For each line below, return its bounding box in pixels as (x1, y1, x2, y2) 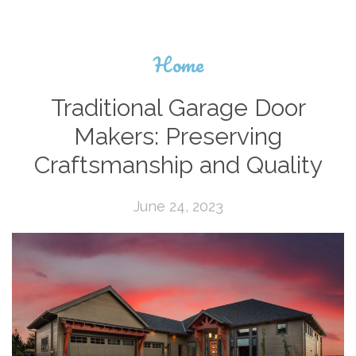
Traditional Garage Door (50, 94, 306, 122)
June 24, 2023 (133, 198, 223, 215)
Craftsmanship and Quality (33, 151, 323, 180)
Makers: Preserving (74, 122, 282, 151)
